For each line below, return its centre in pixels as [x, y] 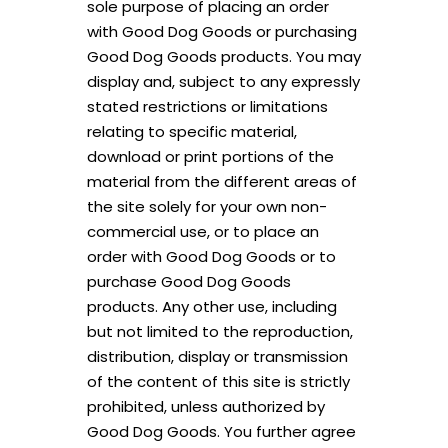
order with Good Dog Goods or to [211, 256]
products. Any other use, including [211, 306]
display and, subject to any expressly [223, 81]
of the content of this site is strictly [218, 381]
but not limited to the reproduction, [219, 331]
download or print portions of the [210, 156]
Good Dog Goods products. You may [223, 56]
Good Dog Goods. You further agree [221, 431]
